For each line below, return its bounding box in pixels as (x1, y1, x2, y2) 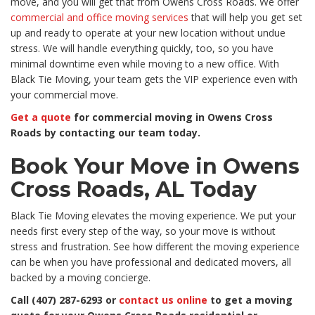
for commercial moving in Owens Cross (71, 110, 273, 124)
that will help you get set (188, 11, 302, 25)
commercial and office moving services (11, 11, 188, 25)
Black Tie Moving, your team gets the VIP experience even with (11, 72, 297, 86)
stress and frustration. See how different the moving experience (11, 240, 300, 254)
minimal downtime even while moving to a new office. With (11, 57, 279, 71)
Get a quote (11, 110, 71, 124)
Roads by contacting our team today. (11, 126, 200, 140)
